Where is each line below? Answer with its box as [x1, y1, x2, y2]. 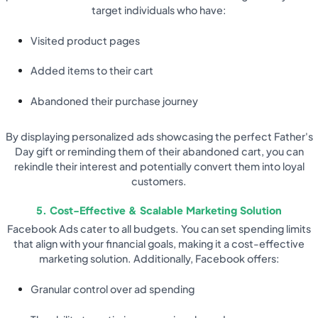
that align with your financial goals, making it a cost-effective [13, 237, 305, 251]
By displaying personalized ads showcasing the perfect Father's [5, 129, 313, 143]
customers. [131, 174, 187, 187]
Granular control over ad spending [31, 283, 195, 296]
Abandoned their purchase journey [31, 94, 199, 107]
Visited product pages [31, 33, 141, 47]
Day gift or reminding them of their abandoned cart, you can [14, 144, 304, 158]
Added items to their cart [31, 64, 154, 77]
